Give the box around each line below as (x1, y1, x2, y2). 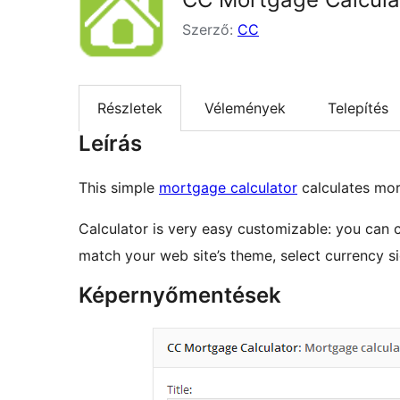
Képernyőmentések (79, 282, 281, 309)
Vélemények (204, 99, 286, 118)
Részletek (97, 99, 162, 118)
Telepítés (328, 99, 388, 118)
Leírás (79, 130, 142, 157)
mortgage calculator (159, 179, 297, 197)
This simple (79, 179, 159, 197)
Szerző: (182, 21, 237, 38)
